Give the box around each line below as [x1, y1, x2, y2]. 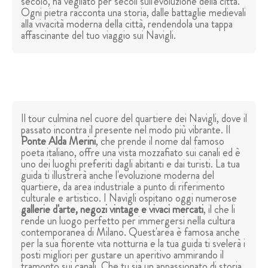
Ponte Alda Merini [21, 133, 96, 150]
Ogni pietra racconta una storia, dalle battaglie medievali [21, 5, 246, 21]
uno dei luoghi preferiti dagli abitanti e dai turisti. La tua [21, 156, 240, 172]
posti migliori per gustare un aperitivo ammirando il [21, 247, 224, 263]
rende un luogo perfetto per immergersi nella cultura [21, 213, 235, 229]
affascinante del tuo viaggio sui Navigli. [21, 28, 176, 44]
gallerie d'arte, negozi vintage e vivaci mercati [21, 202, 203, 218]
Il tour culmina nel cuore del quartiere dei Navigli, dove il [21, 111, 247, 127]
